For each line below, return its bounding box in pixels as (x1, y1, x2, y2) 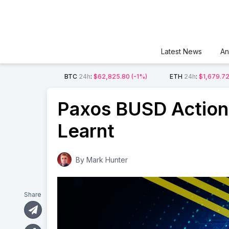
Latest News (161, 47, 202, 56)
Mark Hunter (86, 155, 128, 164)
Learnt (57, 120, 114, 142)
